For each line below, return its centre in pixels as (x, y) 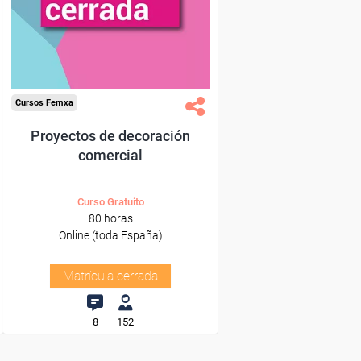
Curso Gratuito (110, 202)
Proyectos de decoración (110, 136)
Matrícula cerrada (110, 276)
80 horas (110, 218)
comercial (110, 155)
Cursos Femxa (44, 103)
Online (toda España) (110, 235)
